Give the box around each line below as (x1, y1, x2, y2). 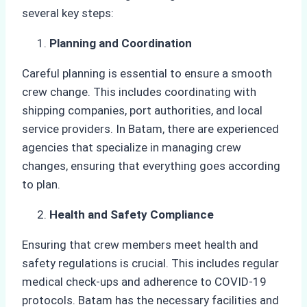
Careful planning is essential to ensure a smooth (22, 66, 272, 81)
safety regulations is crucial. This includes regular (22, 256, 279, 271)
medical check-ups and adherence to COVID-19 (22, 275, 267, 289)
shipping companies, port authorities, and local (22, 103, 262, 118)
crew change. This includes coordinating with (22, 85, 256, 99)
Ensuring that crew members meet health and (22, 238, 258, 252)
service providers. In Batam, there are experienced (22, 122, 279, 136)
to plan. (22, 177, 60, 192)
